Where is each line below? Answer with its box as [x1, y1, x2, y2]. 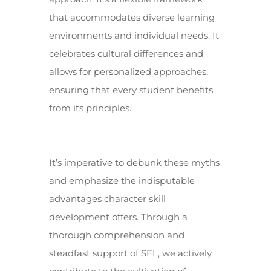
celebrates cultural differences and [48, 48, 203, 59]
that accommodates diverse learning [48, 11, 215, 23]
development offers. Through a [48, 211, 188, 223]
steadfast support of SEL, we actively [48, 247, 212, 259]
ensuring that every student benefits [48, 84, 213, 96]
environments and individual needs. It [48, 30, 219, 41]
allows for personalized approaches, [48, 66, 208, 77]
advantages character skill [48, 193, 166, 204]
